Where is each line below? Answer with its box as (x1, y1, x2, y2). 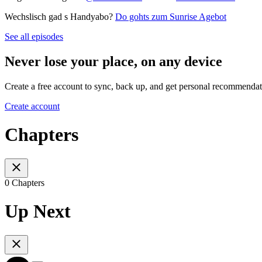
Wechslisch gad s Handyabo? (5, 12, 115, 22)
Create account (5, 101, 60, 111)
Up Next (5, 201, 71, 222)
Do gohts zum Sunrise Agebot (115, 12, 226, 22)
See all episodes (5, 32, 63, 42)
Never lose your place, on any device (5, 54, 222, 70)
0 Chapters (5, 177, 44, 188)
